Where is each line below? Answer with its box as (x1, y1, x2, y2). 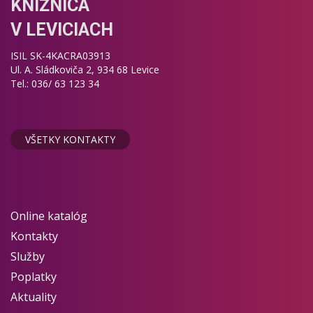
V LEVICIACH (10, 20, 113, 40)
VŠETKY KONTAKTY (25, 133, 115, 146)
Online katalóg (10, 208, 87, 224)
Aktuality (10, 289, 57, 305)
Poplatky (10, 269, 57, 284)
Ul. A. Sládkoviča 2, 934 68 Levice (10, 63, 159, 76)
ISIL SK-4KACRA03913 (10, 49, 110, 62)
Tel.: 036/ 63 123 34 (10, 77, 99, 90)
